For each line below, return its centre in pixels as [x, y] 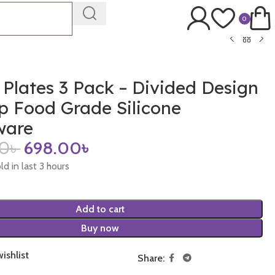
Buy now [100, 228]
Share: [151, 258]
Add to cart [100, 209]
